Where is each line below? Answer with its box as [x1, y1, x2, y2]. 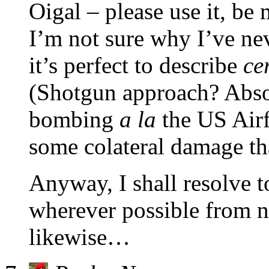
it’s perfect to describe [29, 52, 243, 79]
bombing [29, 106, 119, 133]
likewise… [29, 224, 130, 250]
